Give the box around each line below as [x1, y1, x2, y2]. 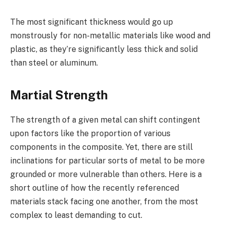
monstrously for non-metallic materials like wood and [10, 31, 210, 41]
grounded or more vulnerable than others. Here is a [10, 169, 202, 179]
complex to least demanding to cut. [10, 210, 142, 220]
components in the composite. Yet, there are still [10, 142, 193, 152]
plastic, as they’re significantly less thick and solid [10, 44, 198, 54]
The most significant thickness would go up [10, 17, 173, 27]
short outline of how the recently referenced [10, 183, 179, 193]
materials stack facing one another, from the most [10, 196, 198, 206]
